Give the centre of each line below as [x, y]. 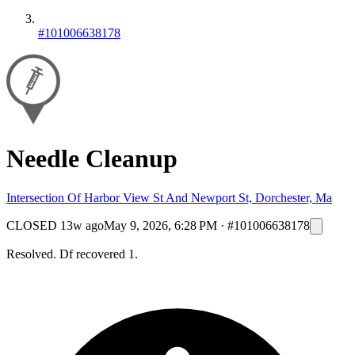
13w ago [82, 225]
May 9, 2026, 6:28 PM [160, 225]
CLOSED [32, 225]
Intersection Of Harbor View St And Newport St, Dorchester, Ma [169, 197]
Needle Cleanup [92, 159]
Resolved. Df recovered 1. [72, 254]
